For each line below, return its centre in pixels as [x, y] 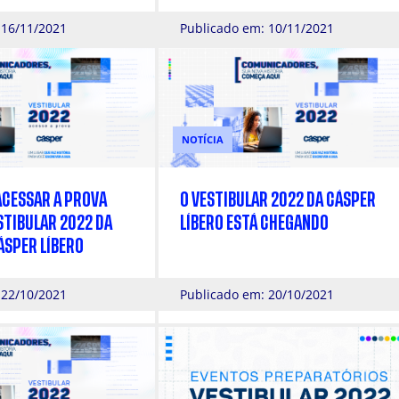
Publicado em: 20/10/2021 [257, 295]
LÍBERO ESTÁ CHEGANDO [254, 224]
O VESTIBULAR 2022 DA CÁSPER [278, 200]
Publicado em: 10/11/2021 [257, 28]
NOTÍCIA [203, 140]
